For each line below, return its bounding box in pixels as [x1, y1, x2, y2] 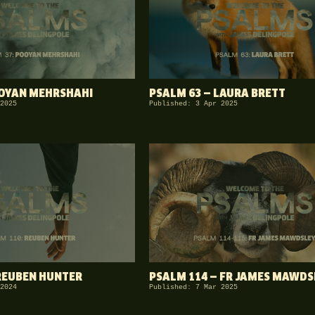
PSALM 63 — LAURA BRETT [149, 89, 285, 100]
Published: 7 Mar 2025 [149, 283, 238, 291]
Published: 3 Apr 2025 [149, 100, 238, 108]
